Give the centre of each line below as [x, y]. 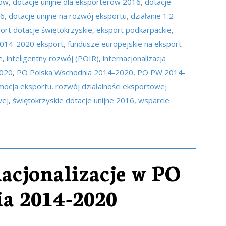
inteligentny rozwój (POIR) [53, 58]
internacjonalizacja [134, 58]
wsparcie [154, 100]
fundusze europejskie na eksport [125, 44]
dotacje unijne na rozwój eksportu [68, 16]
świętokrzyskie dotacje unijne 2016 [73, 100]
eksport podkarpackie [134, 30]
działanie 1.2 [152, 16]
